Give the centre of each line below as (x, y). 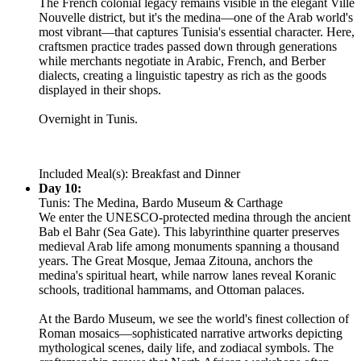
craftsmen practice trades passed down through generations (188, 46)
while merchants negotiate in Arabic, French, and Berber (182, 60)
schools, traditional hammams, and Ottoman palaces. (172, 289)
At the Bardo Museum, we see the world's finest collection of (194, 318)
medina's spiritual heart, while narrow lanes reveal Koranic (187, 275)
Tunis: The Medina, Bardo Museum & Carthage (161, 202)
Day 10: (60, 188)
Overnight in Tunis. (88, 118)
